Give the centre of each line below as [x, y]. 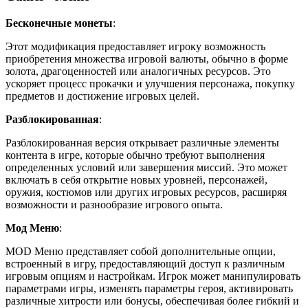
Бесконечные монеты [59, 23]
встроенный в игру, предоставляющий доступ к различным [145, 264]
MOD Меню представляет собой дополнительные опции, [141, 252]
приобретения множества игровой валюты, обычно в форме [147, 59]
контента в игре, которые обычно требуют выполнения [135, 155]
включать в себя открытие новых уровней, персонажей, [136, 180]
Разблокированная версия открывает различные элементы [142, 143]
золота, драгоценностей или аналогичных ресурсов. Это [138, 71]
